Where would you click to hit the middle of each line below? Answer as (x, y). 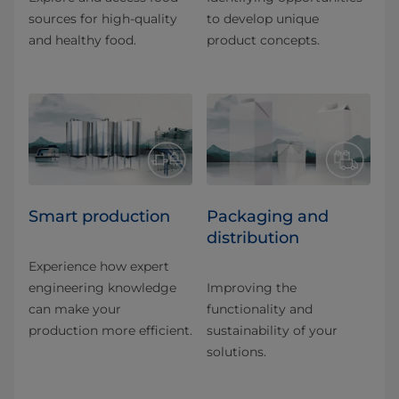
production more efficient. (110, 331)
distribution (253, 238)
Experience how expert (99, 267)
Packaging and (268, 217)
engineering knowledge (102, 288)
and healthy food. (82, 40)
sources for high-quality (103, 18)
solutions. (236, 352)
